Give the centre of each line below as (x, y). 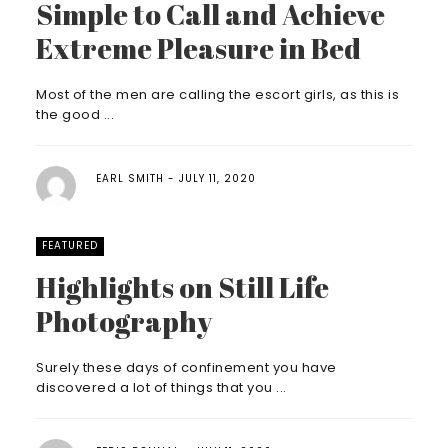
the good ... (75, 114)
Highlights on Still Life (182, 287)
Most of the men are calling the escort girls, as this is (217, 94)
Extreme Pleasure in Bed (198, 48)
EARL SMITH (130, 178)
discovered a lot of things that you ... (161, 387)
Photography (124, 321)
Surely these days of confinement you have (186, 367)
